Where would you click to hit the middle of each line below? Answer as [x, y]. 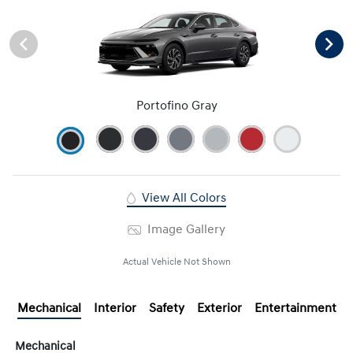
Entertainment [295, 308]
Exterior [219, 308]
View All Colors [182, 197]
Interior [115, 308]
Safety [166, 308]
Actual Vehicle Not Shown [176, 262]
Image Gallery [184, 229]
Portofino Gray [176, 105]
